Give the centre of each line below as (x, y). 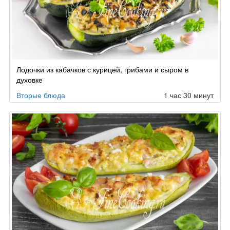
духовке (30, 79)
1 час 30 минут (189, 95)
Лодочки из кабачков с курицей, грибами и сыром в (102, 69)
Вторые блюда (41, 95)
